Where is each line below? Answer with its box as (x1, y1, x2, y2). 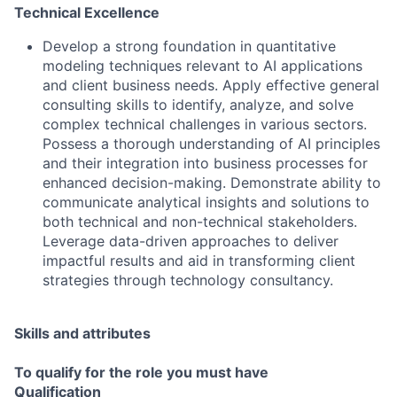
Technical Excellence (14, 4, 160, 21)
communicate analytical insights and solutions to (43, 193, 370, 211)
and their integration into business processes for (43, 154, 368, 172)
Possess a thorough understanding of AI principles (43, 135, 380, 152)
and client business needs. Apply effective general (43, 76, 379, 94)
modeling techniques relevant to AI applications (43, 57, 362, 74)
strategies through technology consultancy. (43, 271, 333, 289)
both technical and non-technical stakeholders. (43, 213, 357, 230)
